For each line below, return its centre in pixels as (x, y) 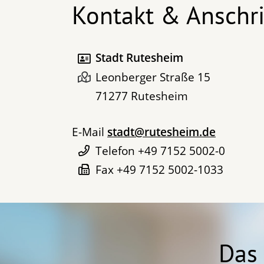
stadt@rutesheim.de (161, 132)
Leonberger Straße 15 (153, 77)
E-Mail (88, 132)
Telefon (115, 151)
